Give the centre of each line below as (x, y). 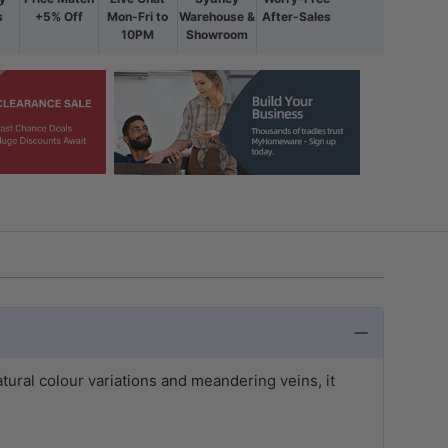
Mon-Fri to (138, 16)
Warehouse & (216, 16)
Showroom (216, 34)
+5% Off (58, 16)
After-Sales (296, 16)
